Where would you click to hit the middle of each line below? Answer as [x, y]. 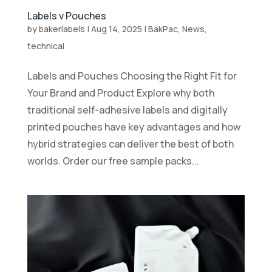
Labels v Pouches [66, 15]
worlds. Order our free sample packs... [113, 161]
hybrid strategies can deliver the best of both [130, 144]
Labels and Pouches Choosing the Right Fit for [132, 76]
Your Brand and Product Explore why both [121, 93]
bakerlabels [62, 29]
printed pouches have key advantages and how [134, 127]
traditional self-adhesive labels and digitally [127, 110]
